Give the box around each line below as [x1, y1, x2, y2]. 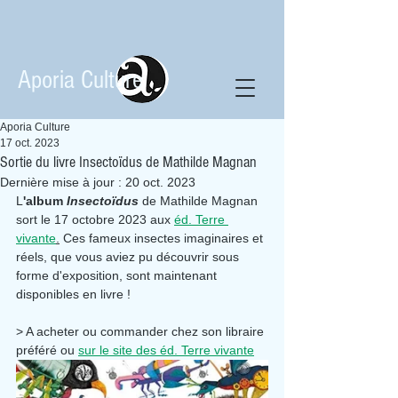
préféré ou [16, 343, 78, 357]
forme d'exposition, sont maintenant [16, 268, 220, 283]
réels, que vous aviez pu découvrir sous [16, 250, 243, 264]
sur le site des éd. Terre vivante [78, 343, 254, 357]
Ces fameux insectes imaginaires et [60, 231, 267, 245]
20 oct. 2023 [125, 175, 195, 189]
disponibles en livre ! [16, 287, 131, 301]
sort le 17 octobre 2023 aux [16, 212, 174, 227]
